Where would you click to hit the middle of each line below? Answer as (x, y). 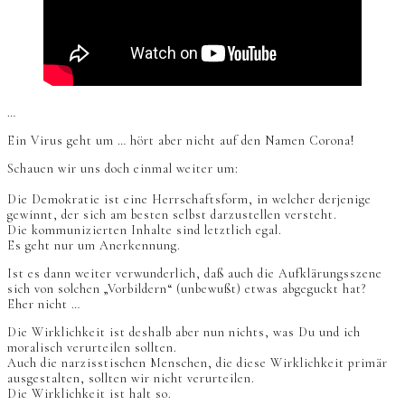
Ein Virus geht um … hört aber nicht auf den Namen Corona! (181, 141)
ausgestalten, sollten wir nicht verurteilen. (131, 379)
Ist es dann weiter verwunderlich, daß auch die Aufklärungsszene (195, 274)
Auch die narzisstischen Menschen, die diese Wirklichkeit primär (198, 363)
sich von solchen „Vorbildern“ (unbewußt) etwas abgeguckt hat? (187, 289)
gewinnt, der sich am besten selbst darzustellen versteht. (172, 215)
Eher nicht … (44, 305)
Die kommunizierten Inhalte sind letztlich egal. (145, 231)
